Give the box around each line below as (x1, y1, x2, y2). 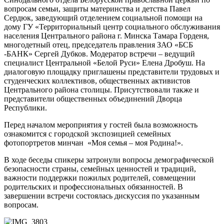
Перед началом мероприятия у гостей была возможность (4, 120, 197, 129)
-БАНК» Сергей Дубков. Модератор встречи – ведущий (4, 49, 195, 58)
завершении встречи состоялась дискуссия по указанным (4, 191, 199, 200)
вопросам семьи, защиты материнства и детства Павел (4, 4, 190, 13)
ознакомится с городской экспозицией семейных (4, 129, 171, 138)
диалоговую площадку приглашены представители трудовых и (4, 67, 219, 76)
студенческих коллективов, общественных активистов (4, 76, 190, 85)
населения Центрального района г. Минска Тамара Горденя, (4, 31, 209, 40)
